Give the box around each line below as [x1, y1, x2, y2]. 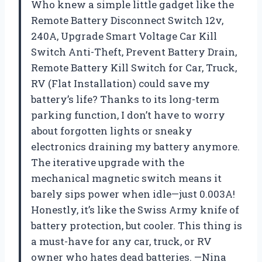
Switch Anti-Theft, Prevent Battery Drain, [31, 45, 237, 59]
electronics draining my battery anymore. [31, 140, 240, 154]
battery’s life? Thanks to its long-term [31, 92, 219, 106]
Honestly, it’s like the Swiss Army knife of [31, 203, 239, 217]
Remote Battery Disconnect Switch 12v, [31, 13, 223, 27]
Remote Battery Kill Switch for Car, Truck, [31, 61, 237, 75]
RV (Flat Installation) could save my [31, 77, 210, 91]
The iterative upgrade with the [31, 156, 184, 170]
